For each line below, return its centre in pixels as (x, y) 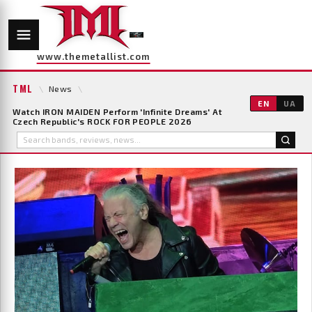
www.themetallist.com (93, 57)
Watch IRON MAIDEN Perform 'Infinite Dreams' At (118, 111)
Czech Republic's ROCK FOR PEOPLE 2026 (102, 121)
